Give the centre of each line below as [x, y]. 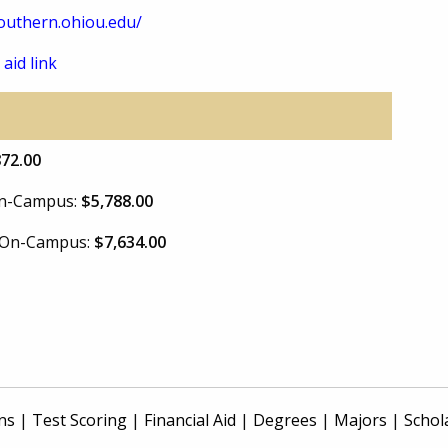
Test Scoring [79, 420]
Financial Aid [190, 420]
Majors [360, 420]
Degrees [285, 420]
